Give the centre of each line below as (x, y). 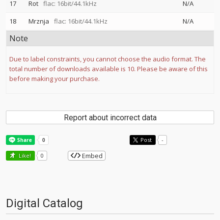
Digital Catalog (44, 203)
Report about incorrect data (110, 118)
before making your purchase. (55, 79)
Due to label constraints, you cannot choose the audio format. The (108, 59)
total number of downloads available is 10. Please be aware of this (109, 69)
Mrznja (39, 21)
